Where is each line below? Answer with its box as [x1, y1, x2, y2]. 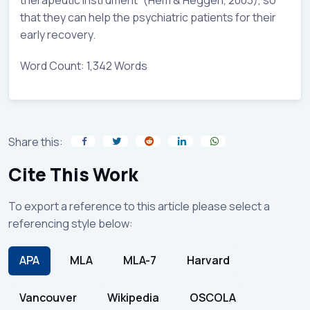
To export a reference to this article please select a [8, 198, 270, 214]
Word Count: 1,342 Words [20, 57, 147, 73]
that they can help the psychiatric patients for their [20, 9, 276, 25]
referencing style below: [8, 215, 133, 231]
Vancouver [19, 290, 77, 306]
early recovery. [20, 26, 95, 42]
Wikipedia [107, 290, 159, 306]
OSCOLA [190, 290, 236, 306]
